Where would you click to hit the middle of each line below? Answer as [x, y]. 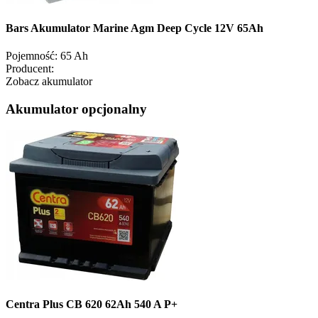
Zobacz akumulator [49, 81]
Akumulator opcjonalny [76, 109]
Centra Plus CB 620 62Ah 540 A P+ [92, 305]
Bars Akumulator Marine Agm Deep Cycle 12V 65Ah [135, 28]
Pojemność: [32, 55]
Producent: [30, 68]
